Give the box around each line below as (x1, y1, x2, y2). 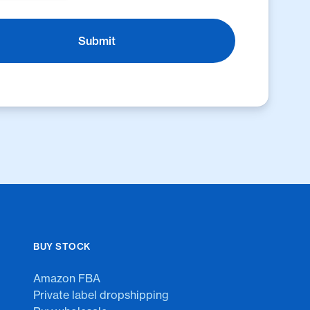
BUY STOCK (33, 241, 91, 252)
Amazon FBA (33, 271, 100, 285)
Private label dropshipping (33, 288, 169, 302)
